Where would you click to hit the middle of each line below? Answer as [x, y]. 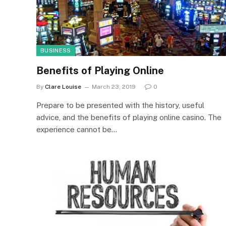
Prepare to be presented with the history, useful [120, 105]
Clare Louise [63, 87]
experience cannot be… [77, 129]
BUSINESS [56, 50]
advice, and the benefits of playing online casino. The [129, 117]
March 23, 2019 [114, 87]
